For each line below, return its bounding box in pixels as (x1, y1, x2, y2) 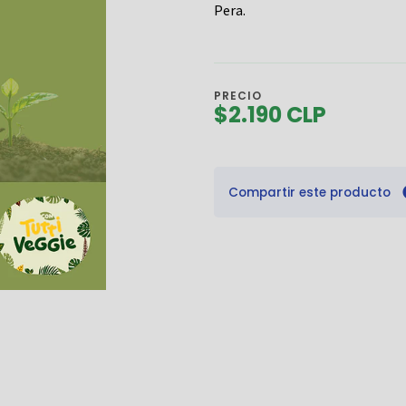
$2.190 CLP (214, 99, 326, 130)
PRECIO (214, 87, 262, 103)
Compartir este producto (228, 183, 391, 201)
